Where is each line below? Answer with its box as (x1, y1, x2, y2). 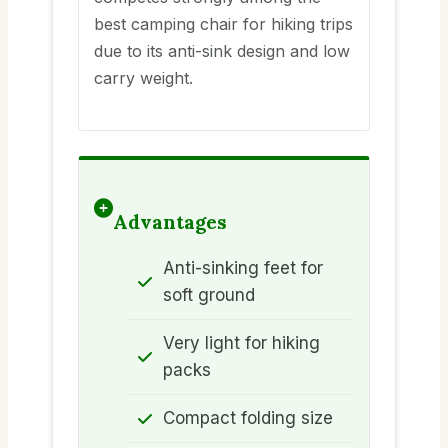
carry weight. (94, 67, 193, 88)
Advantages (113, 209, 227, 234)
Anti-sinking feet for (163, 258, 323, 279)
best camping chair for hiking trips (94, 13, 353, 34)
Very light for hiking (163, 333, 320, 354)
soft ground (163, 285, 255, 306)
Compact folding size (163, 408, 333, 429)
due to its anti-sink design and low (94, 40, 350, 61)
